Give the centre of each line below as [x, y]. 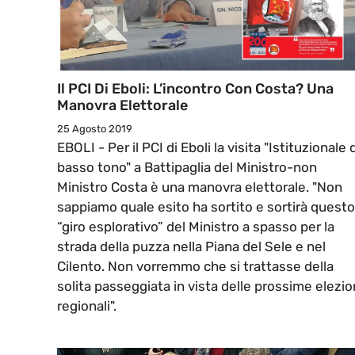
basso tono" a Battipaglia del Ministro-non [187, 168]
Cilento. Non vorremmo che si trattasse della [195, 267]
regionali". [87, 306]
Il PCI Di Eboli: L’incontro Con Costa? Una [195, 89]
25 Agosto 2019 [95, 129]
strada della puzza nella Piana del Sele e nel [191, 247]
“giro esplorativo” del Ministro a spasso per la [196, 227]
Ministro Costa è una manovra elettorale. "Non [200, 187]
